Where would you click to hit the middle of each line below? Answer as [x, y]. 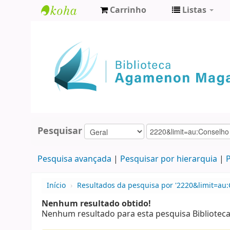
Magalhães [69, 63]
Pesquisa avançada [74, 159]
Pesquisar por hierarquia [168, 159]
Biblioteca [66, 29]
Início [56, 186]
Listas [194, 10]
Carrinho [128, 10]
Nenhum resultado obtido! [96, 204]
